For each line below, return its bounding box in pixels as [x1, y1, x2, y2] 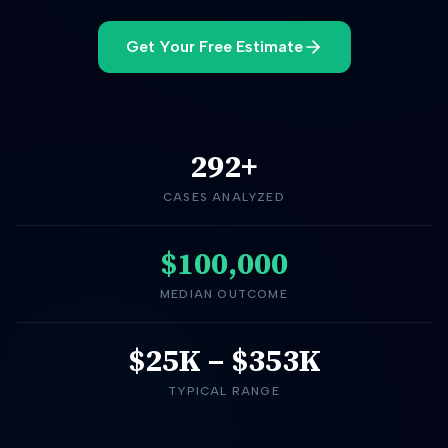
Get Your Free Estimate [125, 37, 303, 56]
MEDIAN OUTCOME [160, 287, 288, 301]
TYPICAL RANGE [168, 384, 280, 398]
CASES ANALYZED [163, 190, 285, 204]
